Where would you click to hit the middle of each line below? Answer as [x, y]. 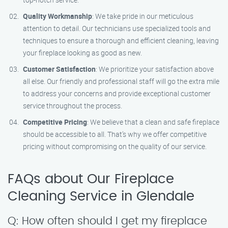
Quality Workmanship [58, 16]
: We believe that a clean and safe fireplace [153, 122]
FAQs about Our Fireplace [91, 179]
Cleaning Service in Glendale [101, 196]
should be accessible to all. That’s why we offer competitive [115, 134]
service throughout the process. [73, 106]
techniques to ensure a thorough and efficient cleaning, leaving [121, 40]
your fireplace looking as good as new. [82, 53]
